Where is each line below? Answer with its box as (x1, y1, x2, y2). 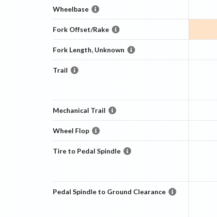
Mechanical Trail (52, 106, 106, 114)
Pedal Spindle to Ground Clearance (52, 187, 166, 196)
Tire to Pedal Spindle (52, 147, 121, 155)
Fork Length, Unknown (52, 46, 124, 54)
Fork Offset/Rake (52, 25, 109, 33)
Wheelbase (52, 5, 89, 13)
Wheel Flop (52, 126, 89, 135)
